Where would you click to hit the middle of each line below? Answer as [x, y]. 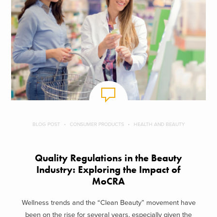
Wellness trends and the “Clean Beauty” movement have [108, 203]
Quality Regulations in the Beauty [108, 158]
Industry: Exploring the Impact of [108, 170]
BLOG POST [46, 124]
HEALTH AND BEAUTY [159, 124]
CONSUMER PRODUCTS [97, 124]
